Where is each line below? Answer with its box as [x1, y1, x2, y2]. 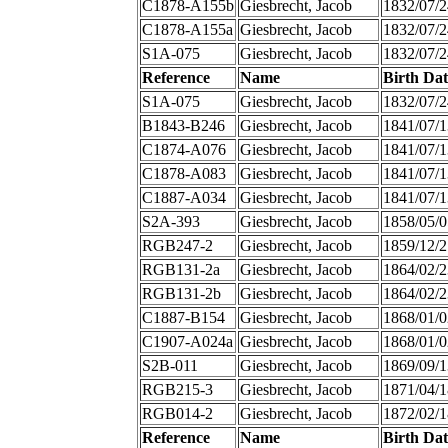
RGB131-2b [141, 285, 221, 303]
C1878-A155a [141, 21, 233, 39]
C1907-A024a [141, 333, 233, 351]
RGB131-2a [141, 261, 220, 279]
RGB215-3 [141, 381, 213, 399]
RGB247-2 [141, 237, 213, 255]
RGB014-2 [141, 405, 213, 423]
